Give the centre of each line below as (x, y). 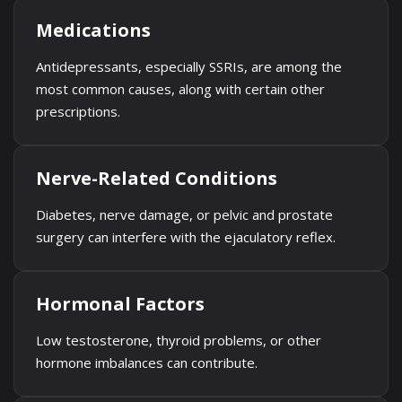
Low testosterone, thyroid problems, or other (179, 340)
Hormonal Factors (120, 304)
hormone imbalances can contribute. (147, 363)
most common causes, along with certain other (180, 89)
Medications (93, 30)
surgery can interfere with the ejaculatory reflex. (186, 237)
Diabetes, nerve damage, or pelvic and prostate (184, 214)
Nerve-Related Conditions (157, 178)
